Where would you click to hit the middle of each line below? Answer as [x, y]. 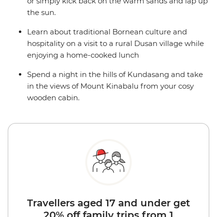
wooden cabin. [53, 98]
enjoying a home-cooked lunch [83, 55]
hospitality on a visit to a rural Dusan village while [116, 44]
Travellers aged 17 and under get [108, 203]
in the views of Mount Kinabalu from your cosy [110, 86]
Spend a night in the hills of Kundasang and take [115, 75]
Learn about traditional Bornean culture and [107, 32]
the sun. [41, 13]
